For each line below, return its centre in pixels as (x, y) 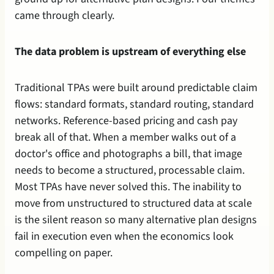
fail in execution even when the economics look (124, 236)
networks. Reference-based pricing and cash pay (126, 120)
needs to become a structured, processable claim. (130, 170)
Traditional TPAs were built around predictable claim (136, 87)
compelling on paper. (64, 253)
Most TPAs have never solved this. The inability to (128, 187)
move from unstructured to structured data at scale (133, 203)
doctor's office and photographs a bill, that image (128, 154)
